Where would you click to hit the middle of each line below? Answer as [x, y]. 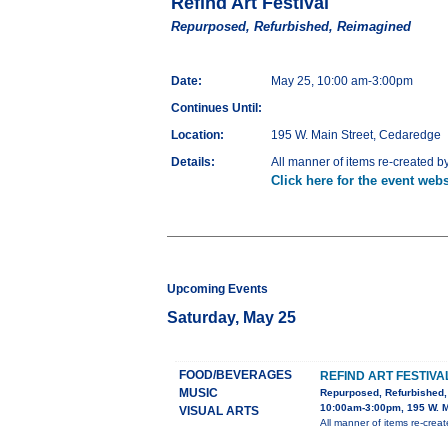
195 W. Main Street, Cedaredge [356, 135]
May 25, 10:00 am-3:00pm [342, 81]
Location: [197, 135]
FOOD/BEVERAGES [235, 375]
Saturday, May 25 [231, 318]
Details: [193, 162]
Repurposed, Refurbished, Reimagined [291, 27]
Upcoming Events [217, 289]
